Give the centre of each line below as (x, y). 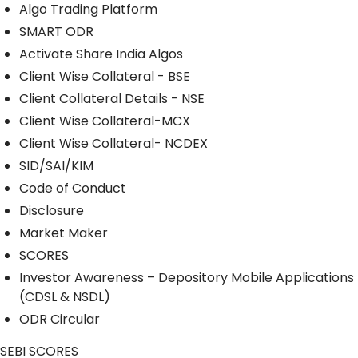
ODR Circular (60, 320)
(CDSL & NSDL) (65, 297)
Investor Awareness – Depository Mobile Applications (187, 278)
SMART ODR (56, 32)
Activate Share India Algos (101, 54)
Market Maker (64, 233)
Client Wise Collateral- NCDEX (113, 144)
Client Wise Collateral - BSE (105, 77)
